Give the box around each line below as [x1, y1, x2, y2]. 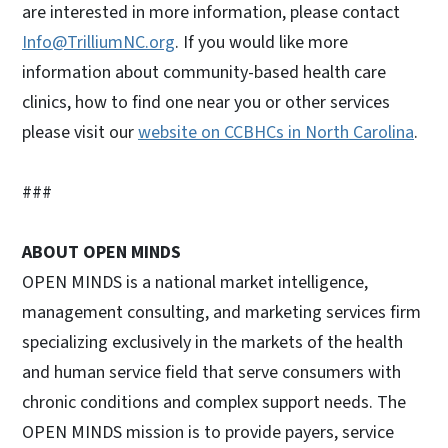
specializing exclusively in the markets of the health [22, 329, 403, 355]
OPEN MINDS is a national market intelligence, [22, 269, 368, 295]
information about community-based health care [22, 59, 386, 85]
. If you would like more [175, 29, 348, 55]
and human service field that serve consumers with [22, 359, 401, 385]
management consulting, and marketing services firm [22, 299, 421, 325]
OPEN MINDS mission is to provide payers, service [22, 419, 394, 445]
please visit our [22, 119, 138, 145]
